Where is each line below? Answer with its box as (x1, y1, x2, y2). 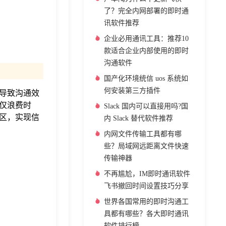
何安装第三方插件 (104, 87, 160, 94)
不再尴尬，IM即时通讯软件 (104, 170, 190, 178)
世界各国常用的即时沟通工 (104, 198, 189, 205)
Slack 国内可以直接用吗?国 (104, 102, 188, 110)
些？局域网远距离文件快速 (104, 142, 189, 150)
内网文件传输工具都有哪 (104, 130, 182, 138)
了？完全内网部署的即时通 (104, 7, 189, 15)
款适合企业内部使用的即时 (104, 47, 189, 54)
